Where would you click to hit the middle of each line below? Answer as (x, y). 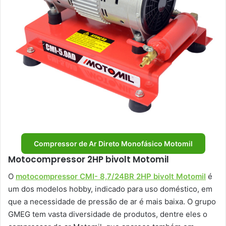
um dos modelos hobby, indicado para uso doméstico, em (110, 189)
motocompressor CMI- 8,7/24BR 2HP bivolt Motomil (111, 176)
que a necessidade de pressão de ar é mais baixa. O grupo (112, 201)
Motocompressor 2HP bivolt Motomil (89, 160)
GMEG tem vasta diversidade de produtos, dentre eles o (108, 214)
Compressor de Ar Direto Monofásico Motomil (113, 144)
